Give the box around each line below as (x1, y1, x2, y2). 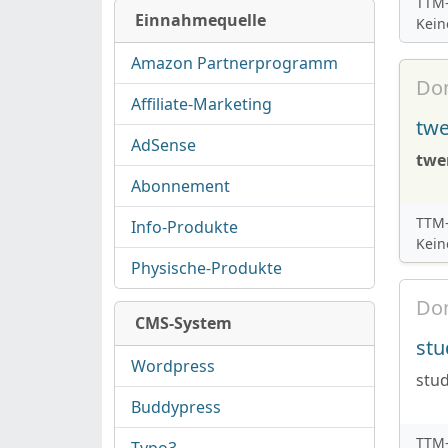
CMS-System (135, 312, 232, 334)
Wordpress (131, 355, 215, 377)
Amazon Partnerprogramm (131, 52, 338, 74)
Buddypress (131, 396, 221, 418)
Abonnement (131, 175, 230, 197)
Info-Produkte (131, 216, 238, 238)
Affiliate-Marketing (131, 93, 272, 115)
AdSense (131, 134, 196, 156)
